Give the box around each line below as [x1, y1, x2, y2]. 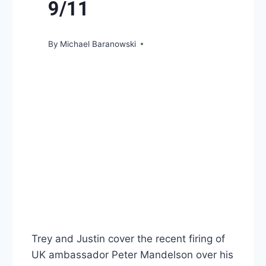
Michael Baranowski [60, 39, 137, 49]
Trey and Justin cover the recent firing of [31, 232, 225, 245]
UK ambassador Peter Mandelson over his [31, 248, 233, 261]
